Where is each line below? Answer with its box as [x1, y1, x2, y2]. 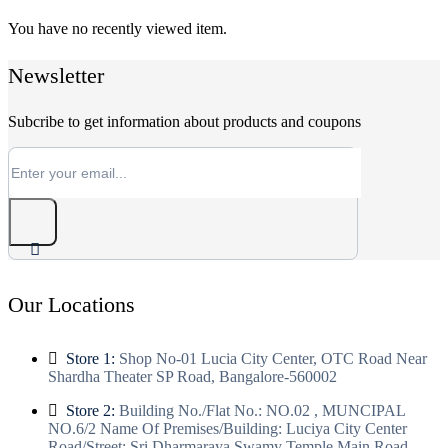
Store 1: [66, 349, 115, 367]
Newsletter [8, 63, 104, 89]
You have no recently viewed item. [8, 20, 227, 38]
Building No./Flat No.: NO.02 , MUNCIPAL [115, 401, 405, 419]
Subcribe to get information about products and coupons [8, 113, 361, 131]
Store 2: [66, 401, 115, 419]
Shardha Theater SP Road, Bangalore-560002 [48, 367, 337, 385]
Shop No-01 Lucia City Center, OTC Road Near [115, 349, 427, 367]
